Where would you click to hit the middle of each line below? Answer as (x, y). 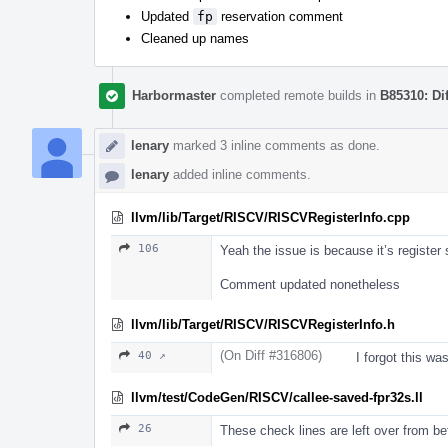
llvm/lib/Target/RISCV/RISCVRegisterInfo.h (263, 324)
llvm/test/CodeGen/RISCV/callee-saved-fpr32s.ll (277, 397)
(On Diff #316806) (271, 355)
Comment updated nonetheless (310, 284)
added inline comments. (240, 174)
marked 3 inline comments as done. (274, 145)
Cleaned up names (195, 38)
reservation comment (280, 16)
